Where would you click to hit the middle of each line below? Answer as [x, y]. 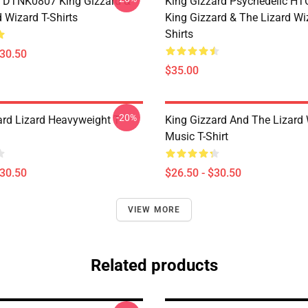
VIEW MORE [154, 210]
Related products [154, 265]
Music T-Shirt [197, 136]
